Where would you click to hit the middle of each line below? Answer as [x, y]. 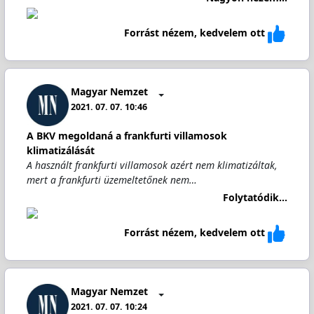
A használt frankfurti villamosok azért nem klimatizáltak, [152, 165]
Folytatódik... [255, 197]
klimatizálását [60, 150]
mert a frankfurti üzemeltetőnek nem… [111, 180]
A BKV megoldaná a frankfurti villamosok [127, 136]
